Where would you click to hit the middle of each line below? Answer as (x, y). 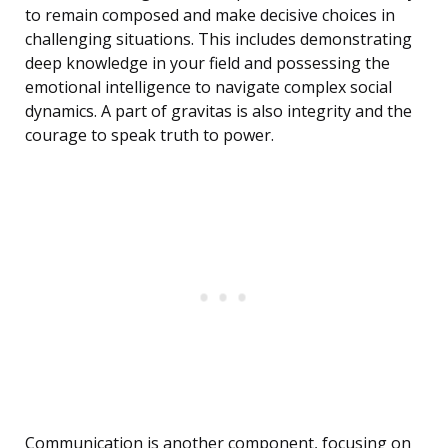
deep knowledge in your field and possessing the (207, 63)
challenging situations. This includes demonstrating (218, 39)
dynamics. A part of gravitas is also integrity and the (218, 111)
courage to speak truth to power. (149, 135)
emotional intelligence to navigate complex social (208, 87)
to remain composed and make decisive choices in (210, 15)
